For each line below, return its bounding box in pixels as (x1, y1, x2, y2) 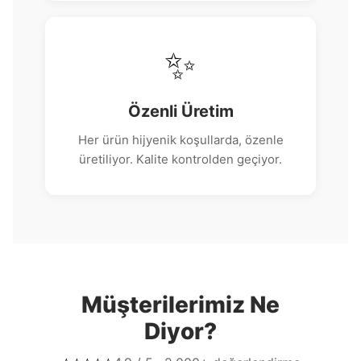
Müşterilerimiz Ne (81, 291, 280, 318)
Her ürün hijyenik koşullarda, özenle (77, 132, 284, 147)
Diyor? (144, 317, 217, 345)
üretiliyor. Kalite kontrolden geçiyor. (79, 151, 282, 167)
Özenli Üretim (127, 102, 234, 121)
